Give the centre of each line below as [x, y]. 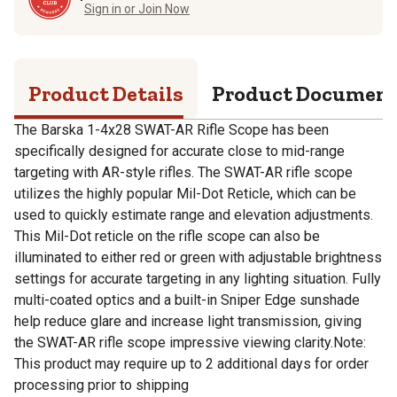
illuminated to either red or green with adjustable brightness [198, 257]
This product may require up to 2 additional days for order [191, 363]
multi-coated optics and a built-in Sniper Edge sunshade [187, 300]
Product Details [106, 93]
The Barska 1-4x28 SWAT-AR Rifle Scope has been [171, 129]
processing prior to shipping [101, 385]
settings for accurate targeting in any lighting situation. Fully [198, 278]
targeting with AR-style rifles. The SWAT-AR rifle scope [183, 172]
